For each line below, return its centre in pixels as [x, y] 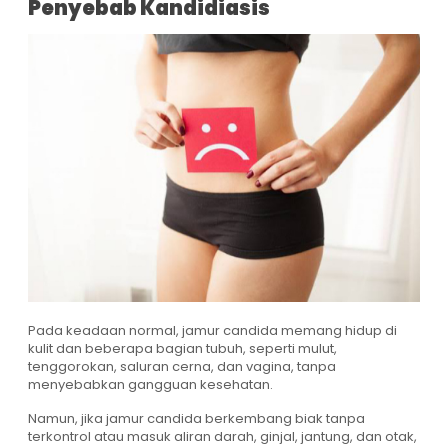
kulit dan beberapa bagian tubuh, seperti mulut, [182, 348]
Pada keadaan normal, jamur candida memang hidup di [212, 330]
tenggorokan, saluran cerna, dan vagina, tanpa [182, 366]
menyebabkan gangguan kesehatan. [150, 384]
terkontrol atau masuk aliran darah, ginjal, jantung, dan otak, [222, 436]
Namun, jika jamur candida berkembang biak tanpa [196, 418]
